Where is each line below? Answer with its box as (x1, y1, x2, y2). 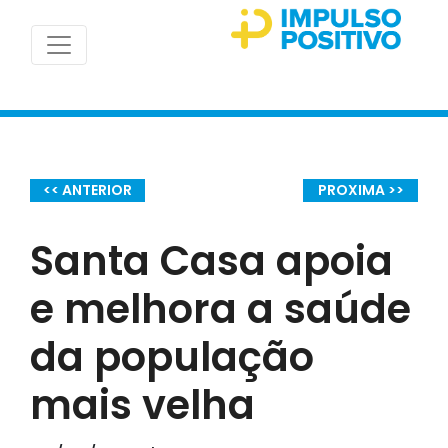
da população (30, 328, 314, 385)
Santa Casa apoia (30, 232, 393, 289)
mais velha (30, 376, 255, 433)
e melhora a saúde (30, 280, 411, 337)
